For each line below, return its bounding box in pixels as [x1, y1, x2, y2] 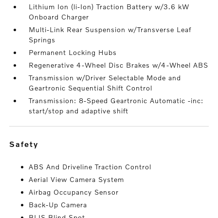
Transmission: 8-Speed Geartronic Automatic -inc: [29, 96, 204, 105]
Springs [29, 36, 56, 44]
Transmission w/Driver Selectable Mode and [29, 73, 182, 82]
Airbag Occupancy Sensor [29, 188, 119, 196]
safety [16, 139, 39, 148]
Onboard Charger [29, 13, 90, 21]
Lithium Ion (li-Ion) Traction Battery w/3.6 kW [29, 2, 190, 11]
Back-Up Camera [29, 200, 88, 209]
